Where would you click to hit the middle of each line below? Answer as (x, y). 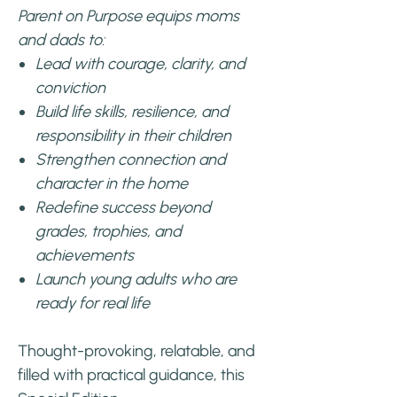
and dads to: (61, 40)
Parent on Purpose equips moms (128, 16)
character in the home (112, 183)
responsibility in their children (133, 136)
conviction (70, 88)
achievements (85, 255)
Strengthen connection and (131, 160)
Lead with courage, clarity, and (140, 64)
